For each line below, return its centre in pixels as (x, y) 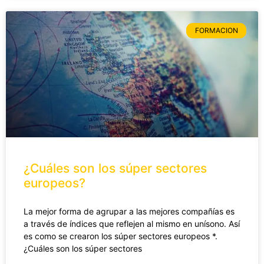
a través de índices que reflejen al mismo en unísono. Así (132, 223)
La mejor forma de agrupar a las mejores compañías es (129, 211)
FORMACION (216, 31)
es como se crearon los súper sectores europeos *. (121, 236)
